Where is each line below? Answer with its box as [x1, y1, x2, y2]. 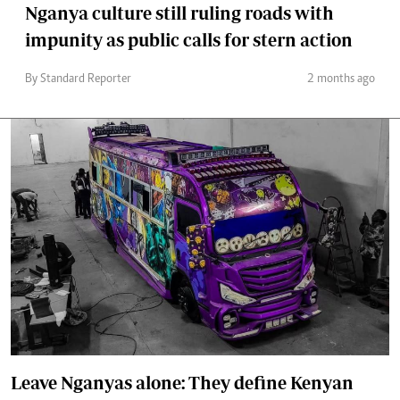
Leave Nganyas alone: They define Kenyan [11, 372, 354, 394]
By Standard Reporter [25, 73, 131, 87]
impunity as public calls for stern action [25, 29, 353, 51]
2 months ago [307, 73, 375, 87]
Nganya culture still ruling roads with [25, 3, 334, 24]
